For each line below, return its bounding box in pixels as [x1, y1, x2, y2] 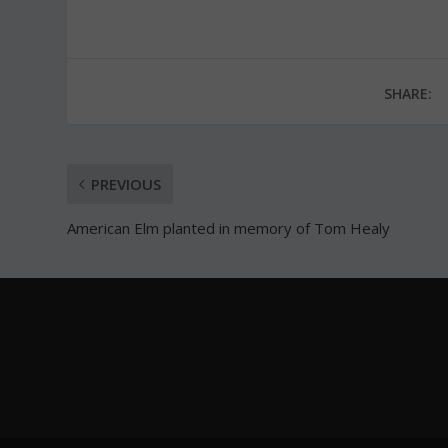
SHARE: [383, 83, 432, 103]
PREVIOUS [91, 173, 162, 194]
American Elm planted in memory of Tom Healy [67, 217, 391, 238]
